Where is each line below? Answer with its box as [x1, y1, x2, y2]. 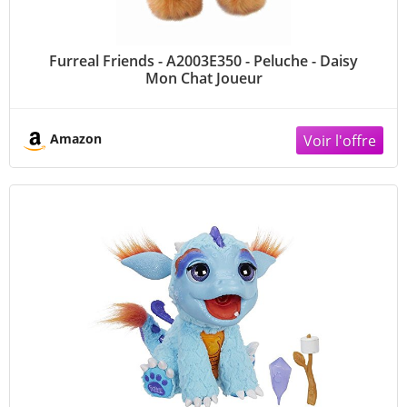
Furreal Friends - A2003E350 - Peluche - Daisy [49, 51, 358, 71]
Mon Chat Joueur [144, 68, 263, 88]
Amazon [50, 130, 102, 148]
